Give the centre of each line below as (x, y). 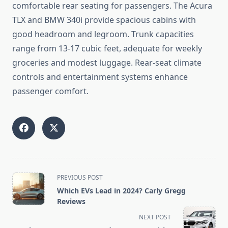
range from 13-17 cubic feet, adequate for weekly (107, 49)
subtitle (26, 201)
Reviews (71, 202)
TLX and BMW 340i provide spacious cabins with (104, 20)
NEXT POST (155, 217)
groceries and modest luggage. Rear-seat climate (107, 63)
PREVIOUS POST (80, 178)
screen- (26, 213)
